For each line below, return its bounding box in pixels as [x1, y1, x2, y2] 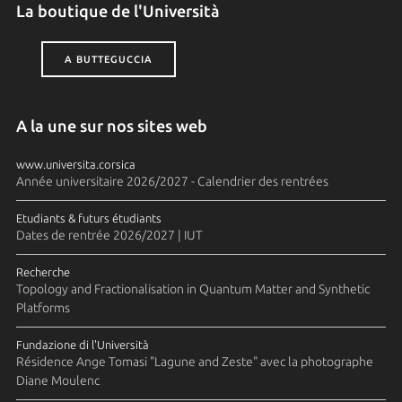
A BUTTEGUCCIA [64, 53, 153, 65]
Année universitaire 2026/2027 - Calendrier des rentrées [15, 173, 328, 188]
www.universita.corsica [15, 157, 135, 170]
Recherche [15, 265, 70, 278]
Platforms [15, 300, 70, 315]
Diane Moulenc [15, 372, 100, 388]
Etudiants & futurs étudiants [15, 211, 162, 224]
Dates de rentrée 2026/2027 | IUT [15, 227, 203, 242]
